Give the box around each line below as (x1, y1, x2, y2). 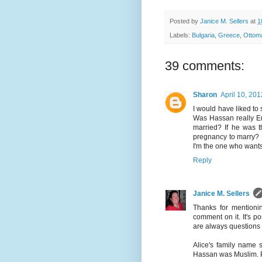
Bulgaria (192, 32, 215, 39)
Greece (218, 32, 240, 39)
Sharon (193, 91, 217, 99)
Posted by (170, 17, 200, 25)
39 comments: (165, 58, 244, 74)
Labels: (170, 32, 192, 39)
